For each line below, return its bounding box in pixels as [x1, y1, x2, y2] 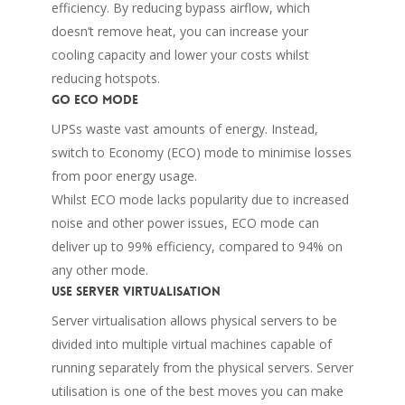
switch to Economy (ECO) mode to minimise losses [51, 143, 352, 161]
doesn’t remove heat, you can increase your [51, 22, 308, 40]
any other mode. [51, 260, 148, 278]
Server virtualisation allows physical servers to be [51, 311, 337, 329]
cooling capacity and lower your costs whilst [51, 45, 309, 63]
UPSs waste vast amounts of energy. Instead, [51, 119, 318, 137]
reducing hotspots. [51, 69, 160, 87]
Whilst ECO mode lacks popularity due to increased [51, 190, 349, 208]
